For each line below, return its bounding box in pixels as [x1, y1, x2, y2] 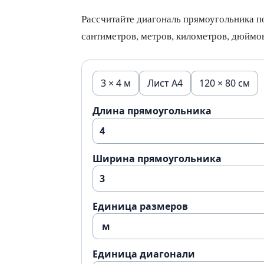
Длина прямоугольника [93, 104, 212, 117]
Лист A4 [147, 77, 183, 90]
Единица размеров [93, 200, 188, 213]
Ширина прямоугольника [93, 152, 222, 165]
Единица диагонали [93, 247, 195, 260]
